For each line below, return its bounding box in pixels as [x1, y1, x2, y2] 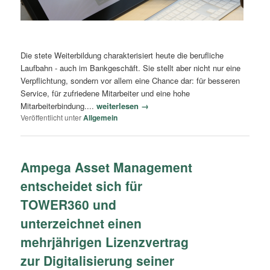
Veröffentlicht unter [20, 111, 82, 122]
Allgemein [83, 111, 118, 123]
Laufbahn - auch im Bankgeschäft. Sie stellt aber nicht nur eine [20, 61, 241, 74]
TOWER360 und [20, 195, 117, 213]
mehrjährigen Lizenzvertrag [20, 232, 189, 251]
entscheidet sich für [20, 176, 143, 195]
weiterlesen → [96, 99, 149, 111]
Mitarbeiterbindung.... [20, 99, 97, 111]
